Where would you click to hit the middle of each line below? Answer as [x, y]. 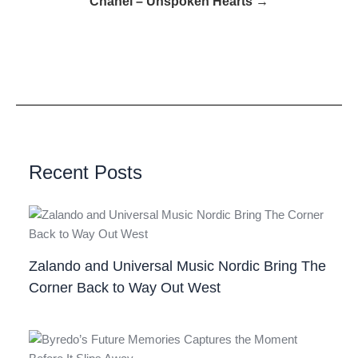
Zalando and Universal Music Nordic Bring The [178, 266]
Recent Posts [86, 172]
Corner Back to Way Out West [125, 288]
